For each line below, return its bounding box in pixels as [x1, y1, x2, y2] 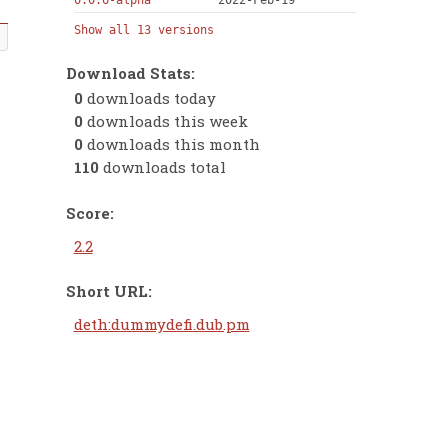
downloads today [82, 88, 216, 109]
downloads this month [82, 134, 260, 155]
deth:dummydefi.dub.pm [73, 314, 250, 335]
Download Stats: [66, 62, 195, 83]
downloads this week [82, 111, 248, 132]
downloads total [98, 157, 226, 178]
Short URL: [66, 280, 152, 301]
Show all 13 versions [73, 23, 214, 38]
